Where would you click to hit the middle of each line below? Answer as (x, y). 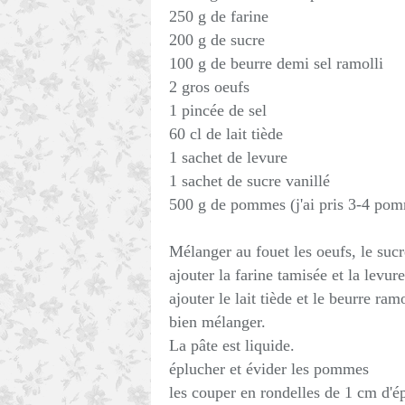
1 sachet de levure (228, 157)
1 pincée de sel (218, 110)
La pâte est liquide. (232, 345)
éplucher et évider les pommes (269, 369)
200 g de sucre (217, 40)
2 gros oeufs (209, 87)
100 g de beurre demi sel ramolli (278, 63)
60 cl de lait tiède (226, 134)
